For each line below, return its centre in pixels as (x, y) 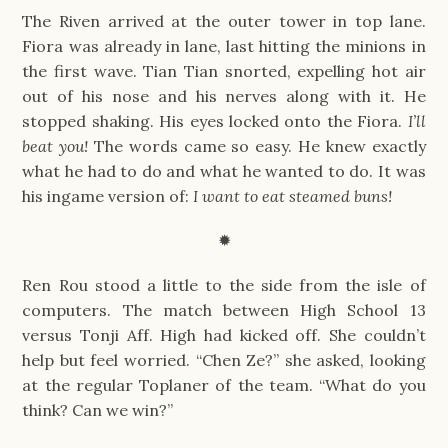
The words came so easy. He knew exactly (260, 146)
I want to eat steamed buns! (293, 196)
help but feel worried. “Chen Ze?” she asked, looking (224, 359)
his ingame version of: (108, 196)
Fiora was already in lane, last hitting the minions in (224, 46)
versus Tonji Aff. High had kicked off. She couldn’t (224, 334)
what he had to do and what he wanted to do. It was (224, 171)
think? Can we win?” (98, 409)
